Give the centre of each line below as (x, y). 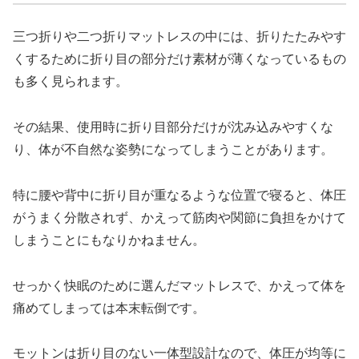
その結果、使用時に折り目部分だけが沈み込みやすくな (173, 127)
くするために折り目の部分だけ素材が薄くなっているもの (179, 59)
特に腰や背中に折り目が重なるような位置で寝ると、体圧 (179, 195)
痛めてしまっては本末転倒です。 (109, 308)
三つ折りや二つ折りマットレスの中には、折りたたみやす (179, 37)
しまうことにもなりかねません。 (109, 240)
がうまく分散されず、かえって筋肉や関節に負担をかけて (179, 217)
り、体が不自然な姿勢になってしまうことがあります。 (173, 149)
